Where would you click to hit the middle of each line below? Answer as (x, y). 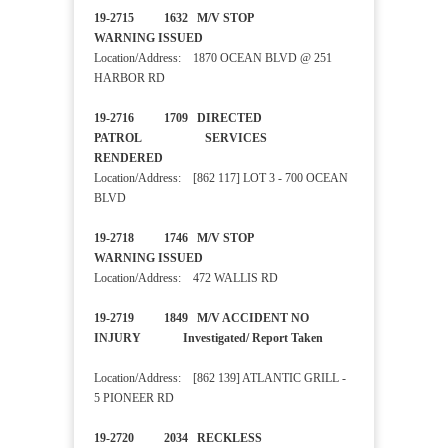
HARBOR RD (129, 78)
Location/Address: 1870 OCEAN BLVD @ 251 (213, 58)
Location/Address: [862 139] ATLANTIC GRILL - (220, 378)
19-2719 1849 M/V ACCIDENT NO (201, 318)
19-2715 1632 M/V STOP (214, 18)
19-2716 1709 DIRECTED (178, 118)
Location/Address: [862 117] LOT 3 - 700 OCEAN (221, 178)
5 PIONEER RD (134, 398)
